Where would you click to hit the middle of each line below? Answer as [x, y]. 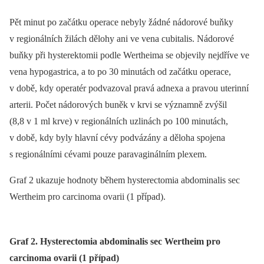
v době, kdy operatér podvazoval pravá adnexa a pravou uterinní [129, 88]
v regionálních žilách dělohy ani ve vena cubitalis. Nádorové [122, 39]
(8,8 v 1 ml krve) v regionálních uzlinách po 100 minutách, [119, 121]
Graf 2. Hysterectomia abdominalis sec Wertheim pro [115, 242]
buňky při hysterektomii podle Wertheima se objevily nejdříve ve [129, 55]
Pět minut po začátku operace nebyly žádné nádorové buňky [121, 22]
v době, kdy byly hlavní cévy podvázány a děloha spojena [117, 138]
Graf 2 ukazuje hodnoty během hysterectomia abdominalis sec [125, 180]
